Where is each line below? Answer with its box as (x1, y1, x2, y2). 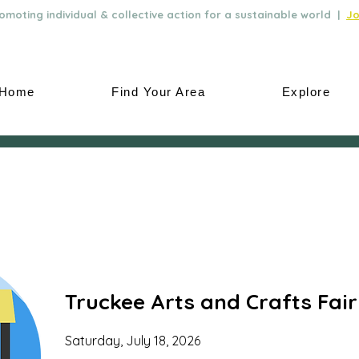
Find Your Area (111, 85, 206, 99)
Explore (281, 85, 331, 99)
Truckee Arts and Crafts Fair (65, 288, 357, 315)
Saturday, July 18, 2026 (65, 333, 200, 349)
